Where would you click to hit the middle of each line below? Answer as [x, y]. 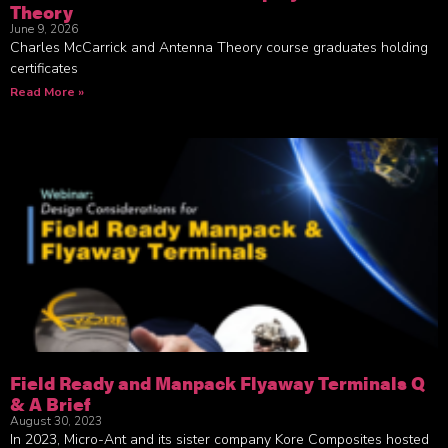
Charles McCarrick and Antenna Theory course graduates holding [219, 47]
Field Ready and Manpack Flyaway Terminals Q [217, 382]
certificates [44, 68]
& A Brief [50, 403]
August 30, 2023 [56, 420]
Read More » [47, 91]
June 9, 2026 [44, 28]
